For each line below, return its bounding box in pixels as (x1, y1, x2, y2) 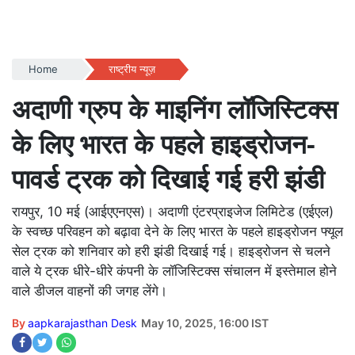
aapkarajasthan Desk (28, 316, 137, 330)
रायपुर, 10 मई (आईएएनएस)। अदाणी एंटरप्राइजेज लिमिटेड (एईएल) (12, 204, 334, 219)
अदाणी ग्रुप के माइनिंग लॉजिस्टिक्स (12, 91, 338, 127)
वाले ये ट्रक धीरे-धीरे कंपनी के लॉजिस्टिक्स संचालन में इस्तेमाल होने (12, 263, 337, 279)
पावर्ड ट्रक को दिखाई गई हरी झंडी (12, 161, 324, 197)
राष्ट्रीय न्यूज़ (108, 63, 155, 75)
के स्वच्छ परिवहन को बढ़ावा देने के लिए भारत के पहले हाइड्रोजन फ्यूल (12, 223, 343, 239)
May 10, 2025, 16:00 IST (141, 316, 269, 330)
